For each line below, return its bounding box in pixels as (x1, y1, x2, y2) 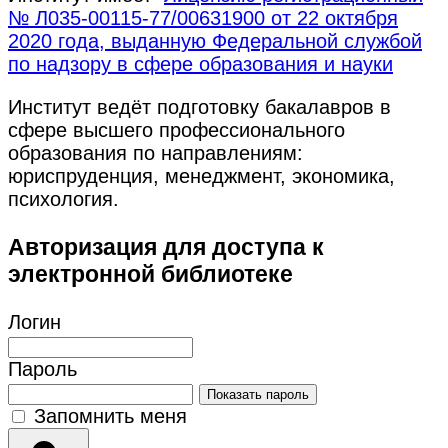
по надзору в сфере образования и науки (8, 52, 393, 75)
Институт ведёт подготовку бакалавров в (8, 95, 391, 118)
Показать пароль (207, 387, 309, 403)
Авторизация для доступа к (8, 233, 324, 260)
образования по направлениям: (8, 141, 303, 164)
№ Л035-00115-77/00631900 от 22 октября (8, 6, 398, 29)
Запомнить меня (34, 405, 187, 428)
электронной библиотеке (8, 260, 293, 287)
